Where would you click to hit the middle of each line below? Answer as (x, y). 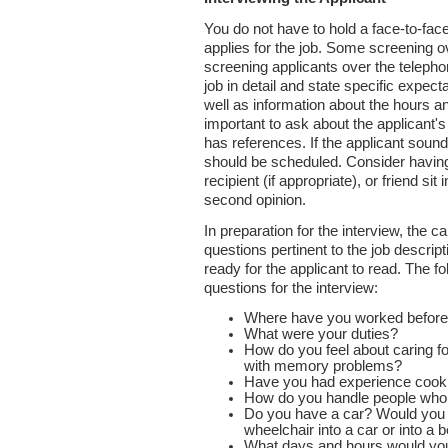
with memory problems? (323, 366)
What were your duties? (321, 334)
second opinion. (255, 200)
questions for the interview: (291, 288)
